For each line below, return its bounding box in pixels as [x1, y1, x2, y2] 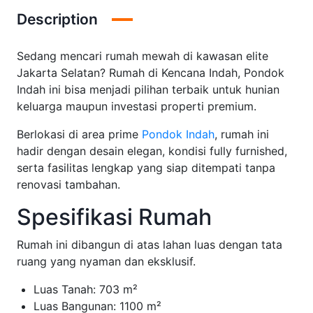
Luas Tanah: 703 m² [34, 282, 138, 296]
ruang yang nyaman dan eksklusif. [17, 254, 196, 268]
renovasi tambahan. [17, 177, 120, 191]
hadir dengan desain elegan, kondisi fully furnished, [17, 143, 287, 158]
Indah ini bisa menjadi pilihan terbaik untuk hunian [17, 82, 279, 96]
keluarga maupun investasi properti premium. [17, 99, 256, 113]
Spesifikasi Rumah [17, 203, 212, 231]
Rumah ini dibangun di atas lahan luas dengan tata [17, 237, 282, 252]
